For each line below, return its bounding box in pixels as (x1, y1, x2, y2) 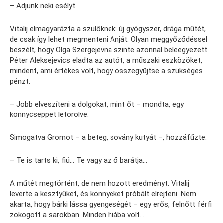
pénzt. (10, 76, 30, 86)
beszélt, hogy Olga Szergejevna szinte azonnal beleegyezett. (10, 45, 209, 54)
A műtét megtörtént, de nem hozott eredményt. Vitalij (10, 178, 189, 188)
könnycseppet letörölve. (10, 110, 89, 119)
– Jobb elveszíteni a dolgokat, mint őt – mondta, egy (10, 99, 184, 109)
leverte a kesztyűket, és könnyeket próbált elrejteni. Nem (10, 189, 196, 198)
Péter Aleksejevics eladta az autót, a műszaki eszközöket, (10, 55, 202, 65)
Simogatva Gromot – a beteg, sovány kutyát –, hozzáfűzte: (10, 132, 207, 142)
